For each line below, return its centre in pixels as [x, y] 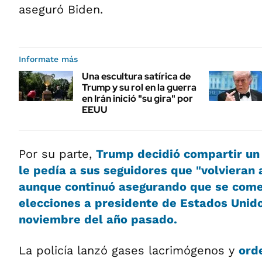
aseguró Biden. [61, 9]
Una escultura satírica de [136, 76]
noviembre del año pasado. [98, 219]
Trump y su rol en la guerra [139, 87]
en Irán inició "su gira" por [137, 98]
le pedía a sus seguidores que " [110, 170]
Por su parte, [57, 154]
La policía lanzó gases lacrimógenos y [129, 250]
